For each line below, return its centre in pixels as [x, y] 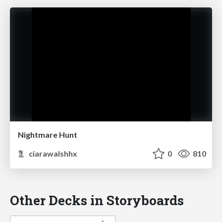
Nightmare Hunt [48, 134]
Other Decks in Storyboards [97, 200]
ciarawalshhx [53, 153]
